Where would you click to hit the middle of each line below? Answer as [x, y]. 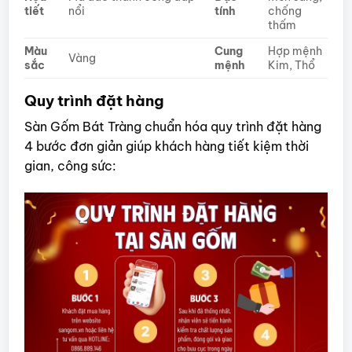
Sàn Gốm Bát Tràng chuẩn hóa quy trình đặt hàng [172, 127]
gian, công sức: [70, 166]
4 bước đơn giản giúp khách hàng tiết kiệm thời [166, 147]
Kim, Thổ [291, 65]
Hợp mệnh [295, 51]
